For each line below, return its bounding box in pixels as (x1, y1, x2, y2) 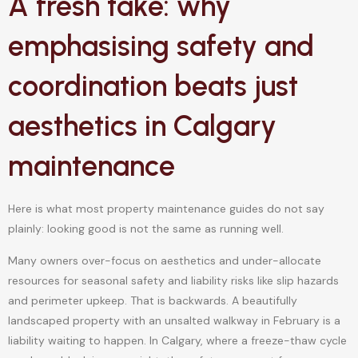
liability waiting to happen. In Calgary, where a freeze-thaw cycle (8, 332, 347, 348)
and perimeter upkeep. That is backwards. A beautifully (8, 292, 297, 308)
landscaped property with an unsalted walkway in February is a (8, 312, 340, 328)
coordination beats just (8, 69, 298, 104)
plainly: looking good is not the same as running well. (8, 221, 284, 237)
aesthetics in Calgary (8, 109, 276, 144)
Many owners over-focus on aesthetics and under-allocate (8, 253, 321, 268)
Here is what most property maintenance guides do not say (8, 201, 324, 217)
